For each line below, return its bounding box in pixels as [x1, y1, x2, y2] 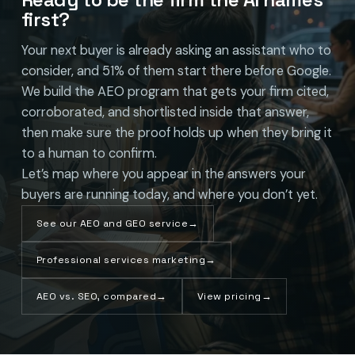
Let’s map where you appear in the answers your [21, 165, 306, 182]
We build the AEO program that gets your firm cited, [21, 82, 329, 100]
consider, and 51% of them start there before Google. [21, 62, 331, 79]
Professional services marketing [36, 253, 206, 266]
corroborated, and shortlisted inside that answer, [21, 103, 309, 120]
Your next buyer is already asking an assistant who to [21, 41, 331, 59]
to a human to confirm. [21, 144, 157, 162]
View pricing [197, 289, 261, 303]
